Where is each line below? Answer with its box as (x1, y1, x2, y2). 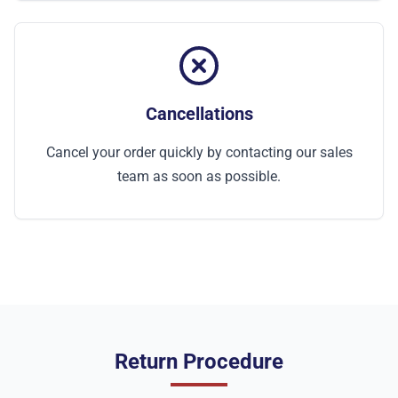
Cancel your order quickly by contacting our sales (45, 144, 353, 161)
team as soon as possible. (117, 168, 281, 185)
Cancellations (145, 103, 253, 124)
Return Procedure (115, 349, 283, 374)
